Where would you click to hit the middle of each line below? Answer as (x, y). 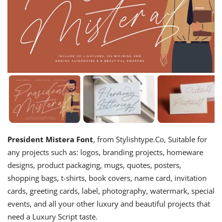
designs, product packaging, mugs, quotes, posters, (94, 165)
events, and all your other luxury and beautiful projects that (109, 204)
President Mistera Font (50, 139)
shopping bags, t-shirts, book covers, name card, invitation (107, 178)
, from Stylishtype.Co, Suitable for (150, 139)
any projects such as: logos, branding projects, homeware (105, 152)
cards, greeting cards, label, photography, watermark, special (111, 191)
